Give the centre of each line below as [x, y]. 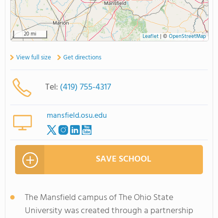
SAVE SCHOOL [124, 159]
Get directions [82, 58]
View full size [34, 58]
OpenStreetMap [187, 37]
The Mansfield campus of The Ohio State [99, 198]
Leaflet [151, 37]
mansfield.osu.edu [77, 116]
